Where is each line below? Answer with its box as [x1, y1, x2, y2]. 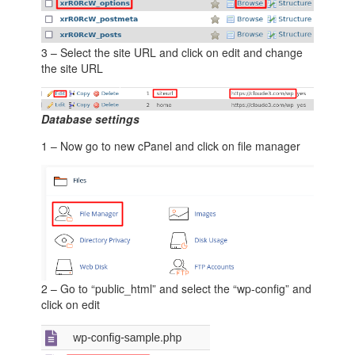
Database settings [41, 111, 140, 128]
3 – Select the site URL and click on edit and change [41, 44, 303, 61]
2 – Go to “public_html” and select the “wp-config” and [41, 281, 312, 297]
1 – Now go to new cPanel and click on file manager [41, 138, 301, 155]
